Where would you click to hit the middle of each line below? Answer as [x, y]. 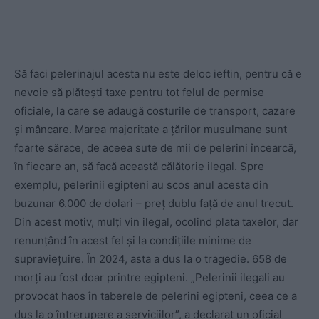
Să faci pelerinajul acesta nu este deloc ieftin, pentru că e [158, 74]
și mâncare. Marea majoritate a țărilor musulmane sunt [151, 129]
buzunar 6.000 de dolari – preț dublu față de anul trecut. [154, 203]
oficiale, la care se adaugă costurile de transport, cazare [155, 111]
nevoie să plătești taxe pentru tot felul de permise [139, 92]
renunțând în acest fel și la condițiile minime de [133, 240]
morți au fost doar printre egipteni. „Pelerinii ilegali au [150, 277]
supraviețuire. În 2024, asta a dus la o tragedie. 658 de [151, 259]
